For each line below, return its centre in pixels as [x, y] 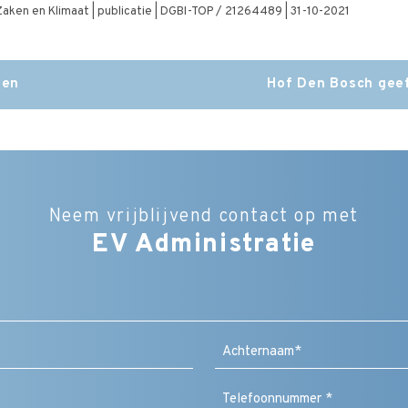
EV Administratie [204, 245]
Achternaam [250, 381]
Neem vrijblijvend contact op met [204, 216]
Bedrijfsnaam [248, 296]
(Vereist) [228, 363]
